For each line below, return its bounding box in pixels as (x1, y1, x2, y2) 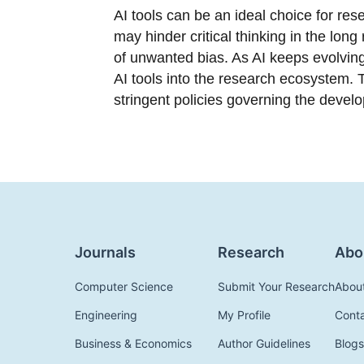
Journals (75, 244, 136, 262)
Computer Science (75, 279, 173, 294)
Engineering (75, 308, 137, 323)
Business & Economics (75, 336, 192, 351)
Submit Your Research (218, 279, 335, 294)
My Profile (218, 308, 271, 323)
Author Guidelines (218, 336, 310, 351)
